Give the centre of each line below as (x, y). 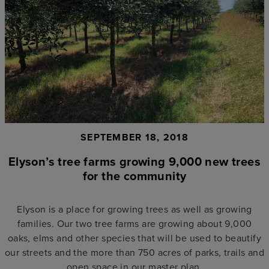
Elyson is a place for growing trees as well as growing (134, 209)
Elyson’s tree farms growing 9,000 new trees (134, 161)
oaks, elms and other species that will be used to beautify (134, 237)
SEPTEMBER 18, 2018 (134, 137)
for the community (134, 175)
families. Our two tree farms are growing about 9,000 (134, 223)
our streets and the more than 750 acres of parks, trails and (134, 252)
